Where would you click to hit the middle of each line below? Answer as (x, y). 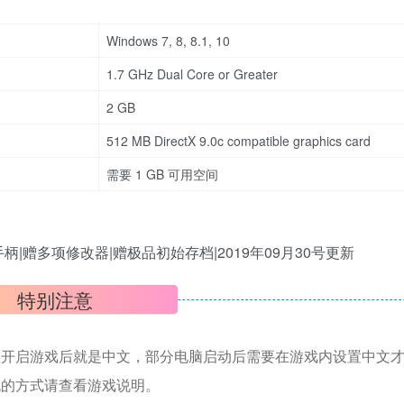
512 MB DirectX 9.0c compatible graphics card (239, 141)
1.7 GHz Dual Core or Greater (192, 74)
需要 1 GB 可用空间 (162, 174)
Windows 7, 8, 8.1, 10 (168, 41)
